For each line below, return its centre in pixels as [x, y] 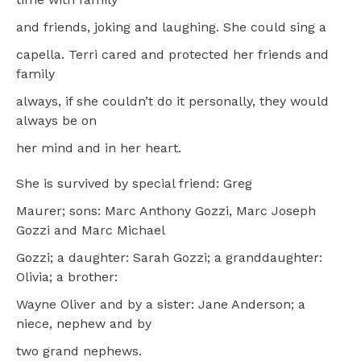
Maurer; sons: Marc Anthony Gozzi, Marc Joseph [166, 211]
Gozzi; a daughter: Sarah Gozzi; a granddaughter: [169, 258]
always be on [56, 121]
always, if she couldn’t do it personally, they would [172, 102]
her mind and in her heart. [99, 148]
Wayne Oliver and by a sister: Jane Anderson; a [161, 305]
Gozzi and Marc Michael [91, 230]
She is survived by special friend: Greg [134, 184]
